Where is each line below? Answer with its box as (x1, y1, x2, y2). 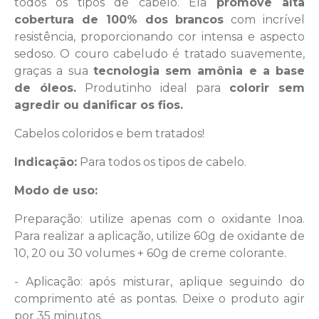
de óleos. (14, 80, 76, 95)
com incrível (224, 12, 305, 26)
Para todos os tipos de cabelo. (77, 155, 246, 169)
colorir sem (229, 80, 305, 95)
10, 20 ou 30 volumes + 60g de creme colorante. (14, 246, 289, 260)
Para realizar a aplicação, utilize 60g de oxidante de (14, 229, 305, 243)
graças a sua (14, 63, 93, 78)
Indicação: (14, 155, 77, 169)
